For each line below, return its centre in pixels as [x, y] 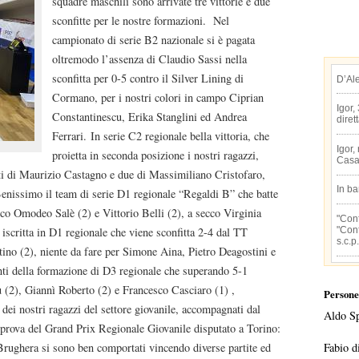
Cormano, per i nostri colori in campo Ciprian [158, 97]
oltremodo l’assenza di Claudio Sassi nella [149, 59]
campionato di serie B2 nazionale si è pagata [153, 40]
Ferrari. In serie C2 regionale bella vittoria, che [161, 136]
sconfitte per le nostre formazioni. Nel [141, 20]
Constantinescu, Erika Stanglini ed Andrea [149, 117]
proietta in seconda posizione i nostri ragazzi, [155, 155]
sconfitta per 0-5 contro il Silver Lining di [148, 78]
